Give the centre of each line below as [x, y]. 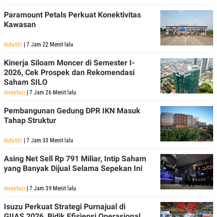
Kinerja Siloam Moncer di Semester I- [69, 62]
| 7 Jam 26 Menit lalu [51, 92]
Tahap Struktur [30, 120]
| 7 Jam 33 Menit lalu [48, 140]
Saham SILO [26, 82]
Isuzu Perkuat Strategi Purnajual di [65, 206]
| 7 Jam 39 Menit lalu [51, 188]
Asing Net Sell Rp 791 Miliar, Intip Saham [75, 158]
